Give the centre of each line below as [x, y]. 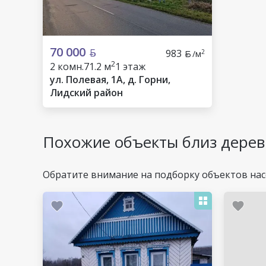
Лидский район [86, 93]
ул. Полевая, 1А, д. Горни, [110, 80]
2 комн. [67, 66]
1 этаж [130, 66]
